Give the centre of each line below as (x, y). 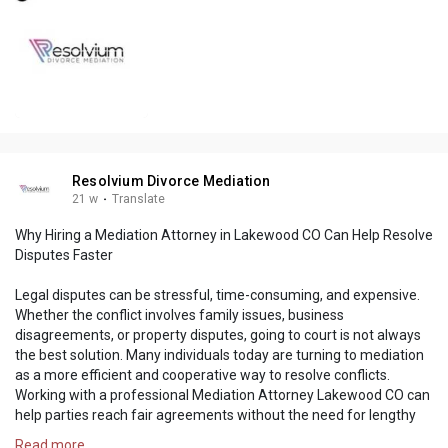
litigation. (43, 435)
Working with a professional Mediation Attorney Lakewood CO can (222, 395)
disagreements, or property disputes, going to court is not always (218, 335)
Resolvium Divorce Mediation (171, 181)
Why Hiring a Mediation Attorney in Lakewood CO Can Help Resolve (224, 235)
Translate (138, 199)
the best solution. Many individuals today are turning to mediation (219, 355)
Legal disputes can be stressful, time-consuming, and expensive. (217, 295)
